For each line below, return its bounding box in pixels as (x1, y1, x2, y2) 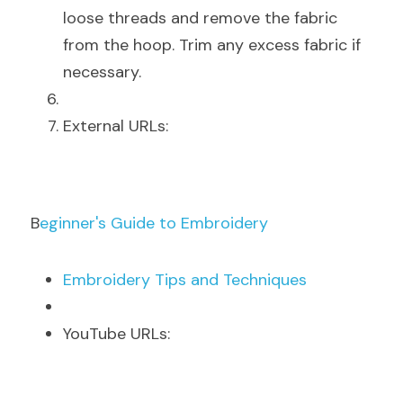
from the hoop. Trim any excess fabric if (63, 34, 361, 56)
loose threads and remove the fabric (63, 7, 337, 29)
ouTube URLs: (70, 323, 170, 345)
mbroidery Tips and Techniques (72, 269, 307, 291)
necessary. (63, 61, 141, 83)
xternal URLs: (72, 115, 168, 137)
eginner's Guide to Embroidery (40, 212, 268, 234)
